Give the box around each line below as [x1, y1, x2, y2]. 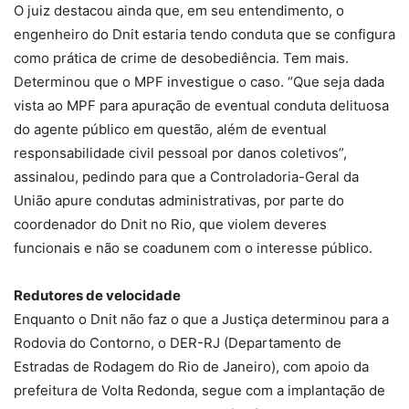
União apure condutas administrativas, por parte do [14, 192, 344, 210]
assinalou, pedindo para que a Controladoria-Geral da [14, 168, 359, 186]
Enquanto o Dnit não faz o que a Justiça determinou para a [14, 310, 389, 329]
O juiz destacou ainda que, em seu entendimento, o [14, 2, 344, 20]
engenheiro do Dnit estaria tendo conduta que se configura [14, 26, 395, 44]
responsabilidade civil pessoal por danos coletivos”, [14, 144, 347, 163]
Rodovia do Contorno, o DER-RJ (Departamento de [14, 334, 341, 352]
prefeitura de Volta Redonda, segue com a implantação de [14, 382, 385, 400]
